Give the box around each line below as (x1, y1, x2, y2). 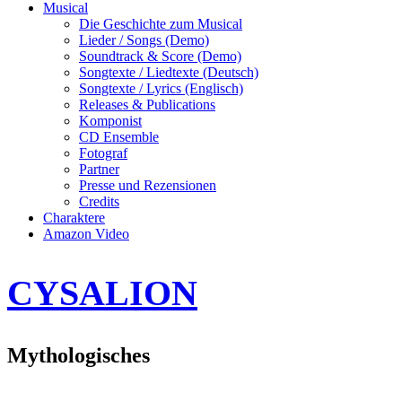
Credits (79, 194, 119, 209)
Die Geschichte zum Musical (79, 16, 242, 31)
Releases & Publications (79, 97, 215, 112)
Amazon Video (43, 226, 129, 241)
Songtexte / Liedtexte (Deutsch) (79, 65, 258, 80)
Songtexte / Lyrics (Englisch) (79, 81, 243, 96)
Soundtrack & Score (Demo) (79, 48, 241, 64)
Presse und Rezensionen (79, 178, 216, 193)
